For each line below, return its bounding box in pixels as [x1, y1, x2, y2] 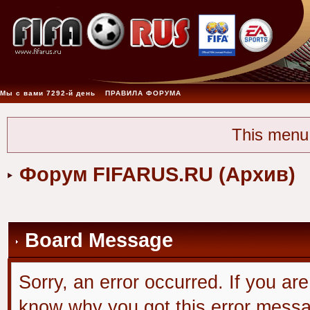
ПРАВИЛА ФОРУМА [105, 89, 181, 97]
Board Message [19, 228, 173, 251]
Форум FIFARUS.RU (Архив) [19, 163, 295, 185]
